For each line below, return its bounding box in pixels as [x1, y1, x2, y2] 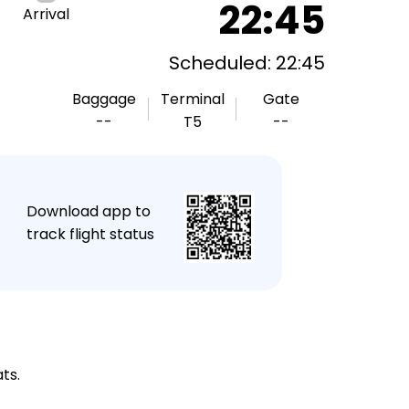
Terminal [161, 89, 225, 110]
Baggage [72, 89, 137, 110]
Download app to [26, 201, 151, 222]
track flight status [26, 224, 154, 245]
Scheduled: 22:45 [169, 50, 325, 76]
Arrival [22, 4, 69, 25]
